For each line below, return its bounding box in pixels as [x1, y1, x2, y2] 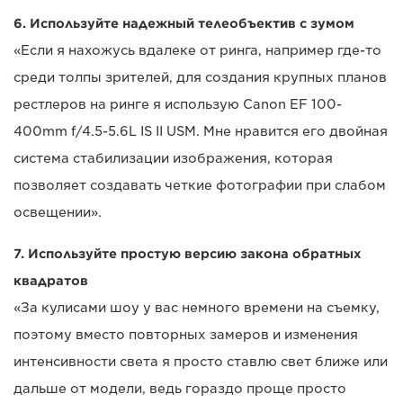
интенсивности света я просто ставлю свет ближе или [13, 354, 388, 370]
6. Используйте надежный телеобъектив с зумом [13, 16, 354, 31]
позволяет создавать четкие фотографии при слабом [13, 178, 386, 193]
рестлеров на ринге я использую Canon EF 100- [13, 97, 342, 112]
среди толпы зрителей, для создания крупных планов [13, 70, 387, 85]
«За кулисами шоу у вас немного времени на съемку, [13, 300, 380, 316]
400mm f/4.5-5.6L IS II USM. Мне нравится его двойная [13, 124, 388, 139]
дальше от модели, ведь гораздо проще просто [13, 381, 346, 397]
